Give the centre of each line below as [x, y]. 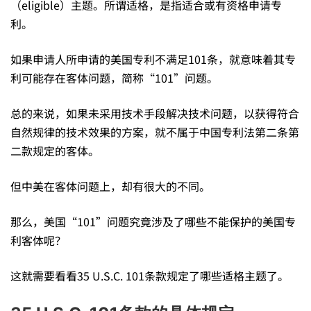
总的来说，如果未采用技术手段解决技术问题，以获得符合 [155, 113]
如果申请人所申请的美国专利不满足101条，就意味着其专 [153, 59]
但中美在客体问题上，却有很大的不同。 [110, 186]
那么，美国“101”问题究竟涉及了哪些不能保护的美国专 [153, 221]
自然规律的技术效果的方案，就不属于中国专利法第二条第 [155, 132]
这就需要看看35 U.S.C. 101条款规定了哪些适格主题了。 [150, 275]
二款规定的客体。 [55, 150]
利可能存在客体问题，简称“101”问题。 [114, 77]
